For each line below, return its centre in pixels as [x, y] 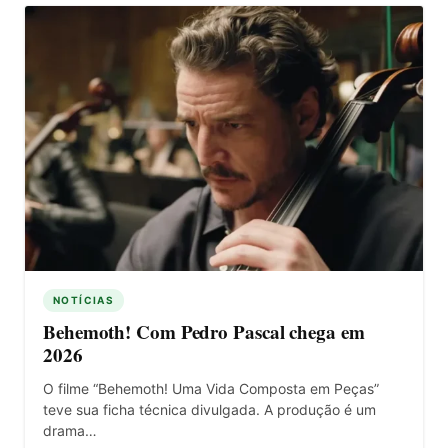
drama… [70, 430]
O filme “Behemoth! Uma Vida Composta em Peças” [211, 388]
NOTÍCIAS [84, 299]
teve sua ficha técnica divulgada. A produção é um [209, 409]
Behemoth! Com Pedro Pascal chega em [204, 331]
